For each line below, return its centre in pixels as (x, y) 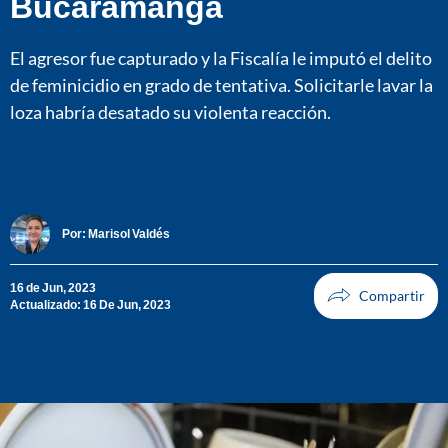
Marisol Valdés (129, 234)
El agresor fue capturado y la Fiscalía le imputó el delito (221, 57)
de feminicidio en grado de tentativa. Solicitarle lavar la (221, 84)
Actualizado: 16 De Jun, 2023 (90, 304)
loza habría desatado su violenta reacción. (170, 111)
